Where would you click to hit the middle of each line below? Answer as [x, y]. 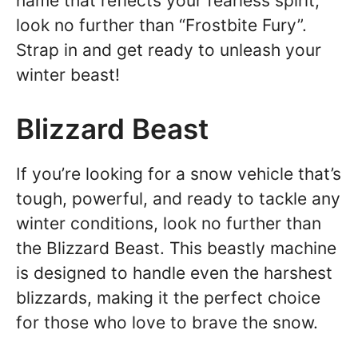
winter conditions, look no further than [169, 223]
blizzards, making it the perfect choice [168, 298]
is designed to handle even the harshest [174, 273]
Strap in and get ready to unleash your [169, 50]
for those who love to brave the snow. [167, 322]
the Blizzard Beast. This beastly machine [176, 248]
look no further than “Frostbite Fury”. [161, 25]
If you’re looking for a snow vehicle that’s [179, 174]
